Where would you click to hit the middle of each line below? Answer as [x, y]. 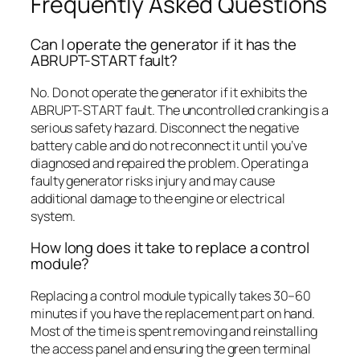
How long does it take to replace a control [170, 248]
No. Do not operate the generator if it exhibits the [169, 92]
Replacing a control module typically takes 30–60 [171, 295]
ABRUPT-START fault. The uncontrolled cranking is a [180, 110]
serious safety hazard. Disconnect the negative [165, 127]
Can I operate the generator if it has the [164, 45]
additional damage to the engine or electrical [158, 198]
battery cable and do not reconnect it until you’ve [169, 145]
